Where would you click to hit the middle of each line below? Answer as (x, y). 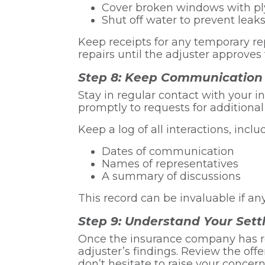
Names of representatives (170, 164)
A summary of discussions (171, 176)
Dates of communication (168, 151)
